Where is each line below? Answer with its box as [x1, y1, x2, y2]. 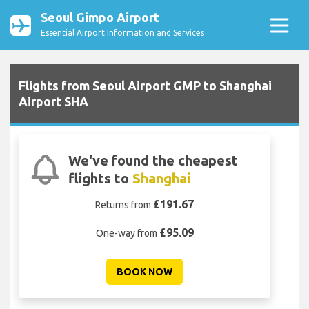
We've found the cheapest [68, 152, 238, 169]
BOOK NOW [117, 266, 172, 278]
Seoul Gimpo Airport [41, 10, 159, 24]
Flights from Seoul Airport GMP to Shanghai [19, 79, 272, 93]
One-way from [95, 228, 159, 239]
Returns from [95, 199, 153, 211]
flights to [68, 170, 132, 187]
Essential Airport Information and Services [41, 28, 204, 37]
